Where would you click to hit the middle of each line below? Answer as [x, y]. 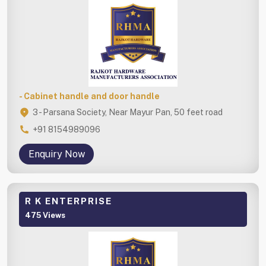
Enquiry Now [56, 154]
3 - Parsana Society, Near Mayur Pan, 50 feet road [128, 112]
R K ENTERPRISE [69, 201]
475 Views [45, 215]
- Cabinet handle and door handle [89, 96]
